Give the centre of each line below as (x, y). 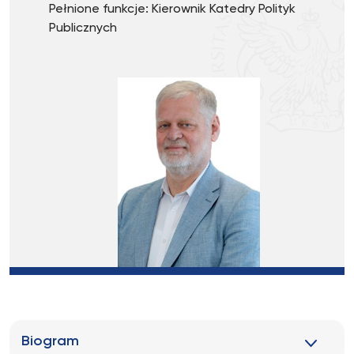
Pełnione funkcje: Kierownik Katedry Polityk (172, 9)
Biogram (50, 341)
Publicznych (83, 28)
